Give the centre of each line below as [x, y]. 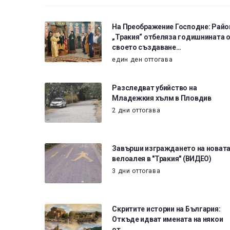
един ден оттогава [142, 60]
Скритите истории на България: [166, 209]
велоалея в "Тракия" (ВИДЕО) [162, 159]
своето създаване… [147, 47]
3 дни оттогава [136, 171]
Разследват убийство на [155, 88]
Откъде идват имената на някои [168, 219]
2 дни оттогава [136, 110]
